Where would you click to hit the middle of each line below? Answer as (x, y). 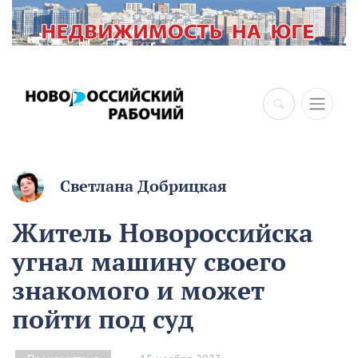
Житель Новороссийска (163, 233)
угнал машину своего (149, 262)
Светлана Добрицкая (143, 187)
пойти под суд (103, 319)
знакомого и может (138, 290)
